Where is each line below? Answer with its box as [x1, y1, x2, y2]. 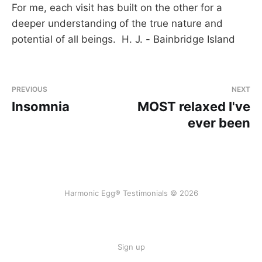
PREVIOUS [12, 85, 47, 94]
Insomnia [12, 99, 70, 115]
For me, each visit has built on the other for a [12, 2, 222, 14]
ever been [188, 115, 250, 131]
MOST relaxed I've [137, 99, 250, 115]
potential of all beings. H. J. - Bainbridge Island [12, 33, 235, 46]
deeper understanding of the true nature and [12, 18, 223, 30]
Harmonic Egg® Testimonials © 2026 [64, 188, 198, 198]
